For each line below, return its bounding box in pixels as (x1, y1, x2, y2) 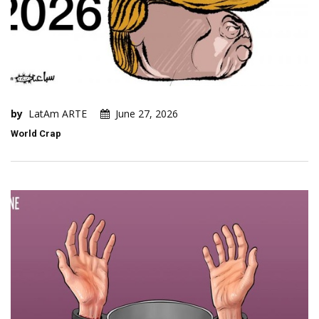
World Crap (11, 128, 61, 140)
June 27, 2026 (115, 107, 178, 121)
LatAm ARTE (28, 107, 87, 121)
